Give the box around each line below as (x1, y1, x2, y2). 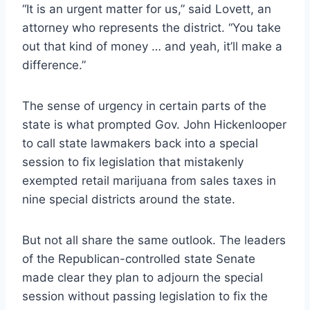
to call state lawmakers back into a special (22, 136, 258, 150)
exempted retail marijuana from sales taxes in (22, 173, 276, 188)
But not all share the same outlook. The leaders (22, 232, 286, 247)
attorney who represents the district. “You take (22, 20, 281, 35)
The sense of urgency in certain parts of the (22, 98, 266, 113)
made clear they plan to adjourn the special (22, 270, 263, 284)
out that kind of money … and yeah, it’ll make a (22, 39, 282, 53)
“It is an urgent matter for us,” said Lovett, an (22, 1, 271, 16)
